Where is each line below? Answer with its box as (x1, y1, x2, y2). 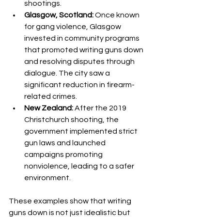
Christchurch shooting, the (24, 116, 120, 124)
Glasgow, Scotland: (24, 11, 93, 19)
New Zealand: (24, 104, 73, 112)
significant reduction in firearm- (24, 81, 135, 89)
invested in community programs (24, 34, 141, 43)
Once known (93, 11, 141, 19)
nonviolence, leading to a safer (24, 162, 136, 170)
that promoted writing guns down (24, 46, 145, 54)
